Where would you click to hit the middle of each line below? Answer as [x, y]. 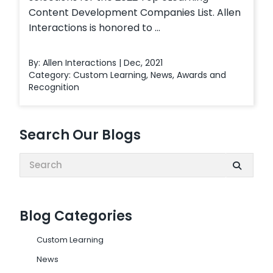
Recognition [54, 87]
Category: [51, 75]
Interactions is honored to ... [94, 27]
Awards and [201, 75]
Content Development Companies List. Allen [135, 12]
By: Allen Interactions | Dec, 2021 [96, 62]
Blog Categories [76, 216]
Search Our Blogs [80, 135]
